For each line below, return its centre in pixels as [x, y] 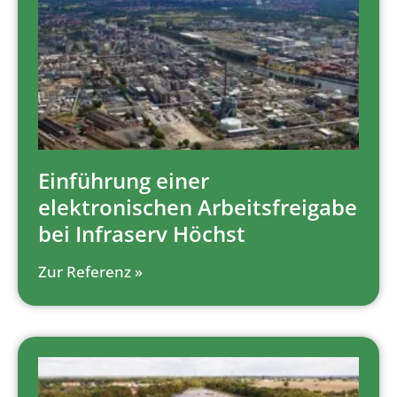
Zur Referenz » [90, 272]
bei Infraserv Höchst [142, 234]
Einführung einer [124, 181]
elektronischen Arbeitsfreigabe [198, 207]
